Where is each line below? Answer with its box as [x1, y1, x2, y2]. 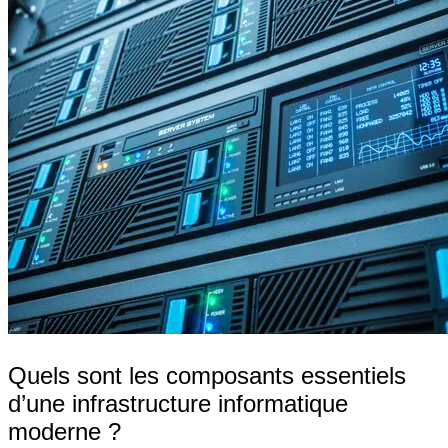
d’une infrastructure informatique [8, 389, 348, 417]
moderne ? [8, 417, 121, 445]
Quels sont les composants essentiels [8, 361, 406, 389]
